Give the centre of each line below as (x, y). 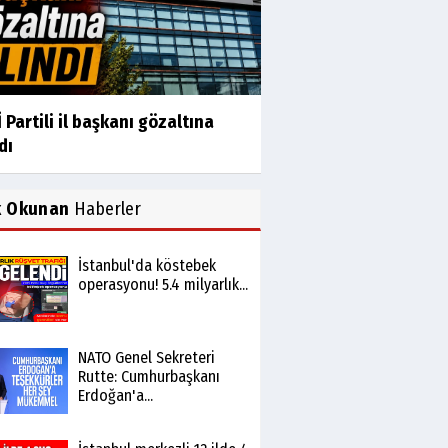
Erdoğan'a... (115, 395)
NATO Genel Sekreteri (146, 357)
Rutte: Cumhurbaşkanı (148, 376)
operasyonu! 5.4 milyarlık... (162, 284)
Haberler (105, 209)
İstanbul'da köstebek (146, 265)
